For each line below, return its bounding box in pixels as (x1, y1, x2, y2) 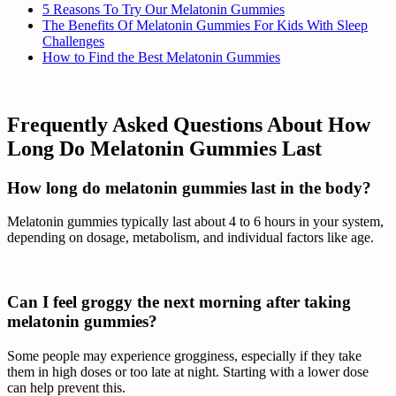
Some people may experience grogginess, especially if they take (7, 347, 362, 363)
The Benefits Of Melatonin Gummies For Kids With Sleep (42, 17, 368, 33)
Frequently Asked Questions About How (7, 112, 370, 136)
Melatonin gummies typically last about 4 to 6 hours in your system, (7, 214, 384, 230)
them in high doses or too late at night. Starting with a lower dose (7, 363, 369, 379)
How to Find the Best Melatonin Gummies (42, 49, 280, 65)
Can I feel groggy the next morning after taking (7, 293, 351, 312)
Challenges (42, 33, 104, 49)
